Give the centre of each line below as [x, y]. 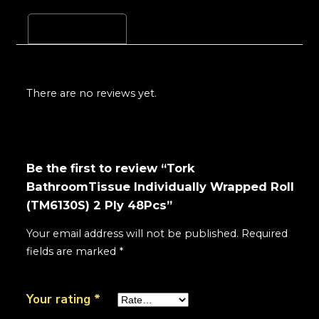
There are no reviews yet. [92, 93]
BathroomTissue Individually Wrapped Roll [161, 186]
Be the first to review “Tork [111, 168]
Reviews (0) [77, 29]
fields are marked [73, 251]
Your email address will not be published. [133, 233]
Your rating [61, 299]
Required [265, 233]
